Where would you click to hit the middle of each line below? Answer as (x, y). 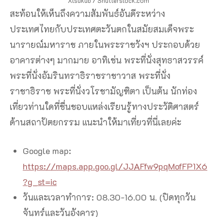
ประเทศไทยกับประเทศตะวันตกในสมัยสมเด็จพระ (102, 29)
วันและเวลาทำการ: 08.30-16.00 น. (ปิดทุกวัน (109, 197)
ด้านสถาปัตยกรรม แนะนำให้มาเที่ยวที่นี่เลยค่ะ (95, 122)
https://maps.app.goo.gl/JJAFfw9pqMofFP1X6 (115, 166)
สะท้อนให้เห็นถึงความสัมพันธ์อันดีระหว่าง (87, 14)
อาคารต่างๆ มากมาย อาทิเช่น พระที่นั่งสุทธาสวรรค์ (107, 60)
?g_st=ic (40, 182)
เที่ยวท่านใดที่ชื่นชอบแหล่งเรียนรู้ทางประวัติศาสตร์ (104, 107)
